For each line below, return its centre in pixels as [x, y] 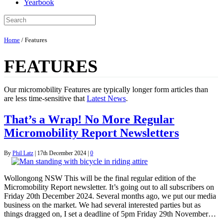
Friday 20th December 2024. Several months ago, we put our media [110, 196]
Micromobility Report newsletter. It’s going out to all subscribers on [109, 187]
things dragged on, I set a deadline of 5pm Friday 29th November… [110, 214]
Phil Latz [23, 153]
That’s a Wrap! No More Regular [89, 119]
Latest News [106, 98]
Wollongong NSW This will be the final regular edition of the [100, 178]
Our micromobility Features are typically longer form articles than [106, 89]
